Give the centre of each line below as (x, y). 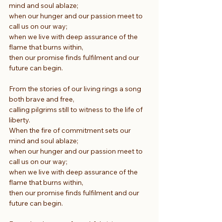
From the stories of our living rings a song (76, 88)
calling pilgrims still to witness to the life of (77, 109)
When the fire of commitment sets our (71, 130)
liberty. (20, 120)
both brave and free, (42, 99)
